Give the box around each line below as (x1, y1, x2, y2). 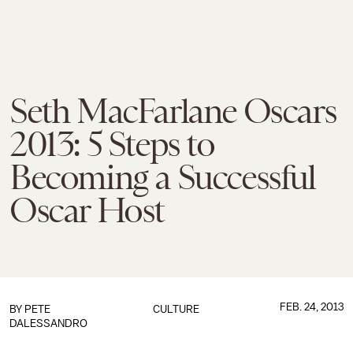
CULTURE (153, 303, 200, 315)
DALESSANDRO (9, 318, 87, 329)
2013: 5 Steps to (9, 124, 214, 164)
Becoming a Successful (9, 158, 315, 197)
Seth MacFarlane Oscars (9, 91, 336, 131)
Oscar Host (9, 191, 164, 230)
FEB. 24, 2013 (279, 301, 344, 313)
